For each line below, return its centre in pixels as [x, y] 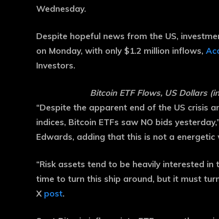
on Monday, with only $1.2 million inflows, [121, 51]
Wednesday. [61, 9]
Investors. [56, 65]
